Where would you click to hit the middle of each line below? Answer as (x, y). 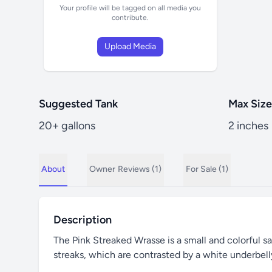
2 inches (248, 126)
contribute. (130, 18)
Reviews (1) (140, 169)
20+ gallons (67, 126)
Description (83, 220)
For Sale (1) (207, 169)
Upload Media (130, 46)
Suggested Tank (78, 104)
